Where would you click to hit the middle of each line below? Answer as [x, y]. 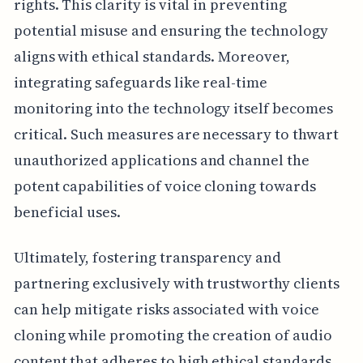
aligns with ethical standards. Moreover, [152, 56]
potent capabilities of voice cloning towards [164, 186]
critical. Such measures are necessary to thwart [176, 134]
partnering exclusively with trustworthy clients [176, 283]
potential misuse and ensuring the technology [171, 30]
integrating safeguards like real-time [141, 82]
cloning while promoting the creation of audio [173, 335]
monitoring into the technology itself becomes [173, 108]
